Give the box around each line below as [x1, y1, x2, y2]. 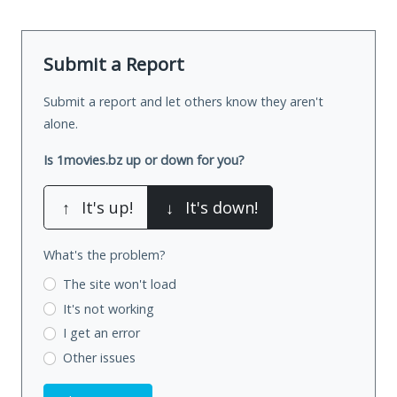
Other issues [62, 349, 136, 367]
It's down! [185, 196, 258, 218]
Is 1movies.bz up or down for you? [43, 151, 245, 168]
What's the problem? [43, 245, 166, 263]
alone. [43, 114, 78, 132]
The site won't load [62, 275, 176, 292]
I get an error [62, 324, 140, 342]
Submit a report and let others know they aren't [43, 92, 323, 110]
